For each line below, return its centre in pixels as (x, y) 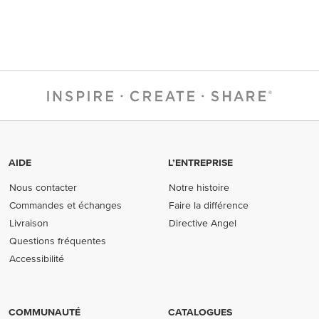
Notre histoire (199, 187)
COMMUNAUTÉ (45, 312)
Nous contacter (43, 187)
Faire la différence (209, 205)
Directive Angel (203, 223)
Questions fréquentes (58, 241)
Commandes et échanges (66, 205)
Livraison (29, 223)
